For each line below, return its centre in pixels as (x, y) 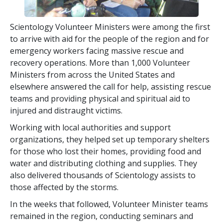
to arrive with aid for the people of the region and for (110, 39)
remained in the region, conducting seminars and (102, 216)
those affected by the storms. (64, 187)
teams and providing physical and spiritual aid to (100, 98)
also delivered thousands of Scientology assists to (103, 175)
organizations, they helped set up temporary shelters (110, 139)
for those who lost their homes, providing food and (106, 151)
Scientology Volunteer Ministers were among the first (110, 27)
